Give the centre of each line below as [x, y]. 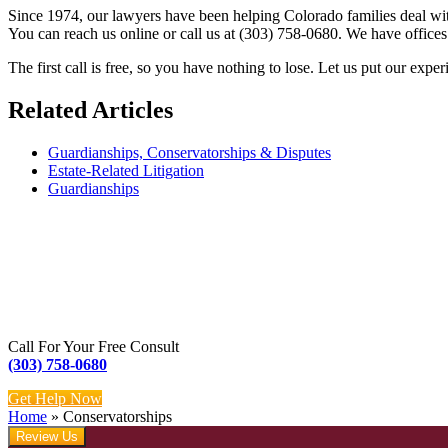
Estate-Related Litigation [126, 170]
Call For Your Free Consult [93, 346]
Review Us [47, 436]
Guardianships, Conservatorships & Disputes [189, 152]
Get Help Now [55, 398]
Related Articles [90, 110]
